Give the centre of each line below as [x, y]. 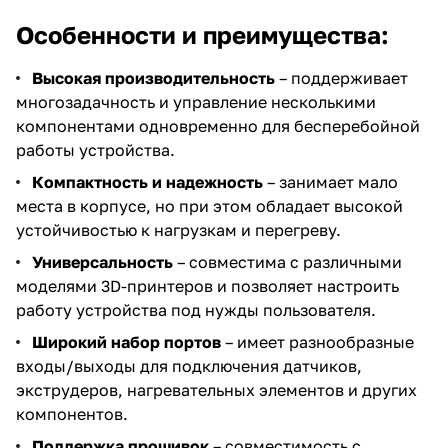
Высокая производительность [153, 77]
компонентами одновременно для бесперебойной [218, 125]
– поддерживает [341, 77]
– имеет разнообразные [317, 341]
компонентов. [72, 413]
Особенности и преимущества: [202, 34]
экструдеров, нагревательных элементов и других [216, 389]
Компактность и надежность [147, 181]
